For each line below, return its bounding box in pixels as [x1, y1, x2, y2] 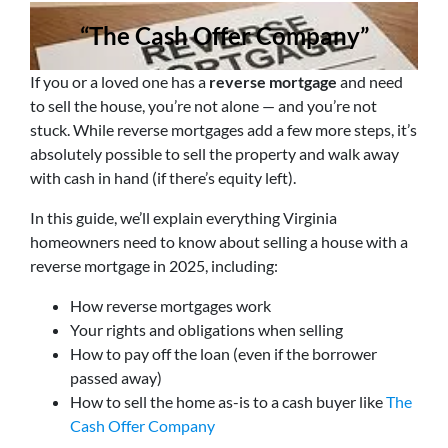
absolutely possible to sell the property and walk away [30, 144, 399, 164]
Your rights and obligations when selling [70, 320, 343, 340]
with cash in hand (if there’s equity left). [30, 168, 296, 188]
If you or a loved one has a [30, 72, 209, 92]
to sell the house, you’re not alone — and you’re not [30, 96, 377, 116]
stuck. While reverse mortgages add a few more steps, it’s [30, 120, 417, 140]
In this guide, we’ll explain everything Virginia [30, 208, 337, 228]
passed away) [70, 368, 162, 388]
